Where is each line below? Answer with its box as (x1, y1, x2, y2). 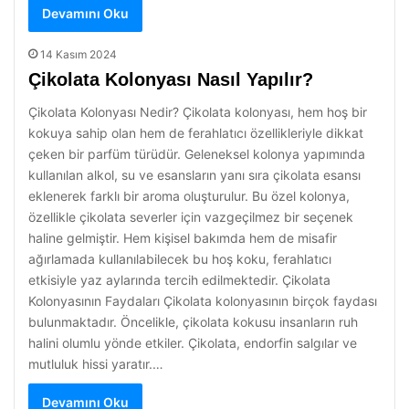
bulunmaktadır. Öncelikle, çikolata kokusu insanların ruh (28, 314, 358, 330)
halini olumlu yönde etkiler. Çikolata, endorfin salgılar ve (28, 335, 357, 351)
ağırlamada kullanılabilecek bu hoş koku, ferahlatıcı (28, 251, 331, 267)
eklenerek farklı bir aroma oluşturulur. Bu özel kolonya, (28, 188, 350, 204)
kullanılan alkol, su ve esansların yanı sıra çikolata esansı (28, 167, 361, 183)
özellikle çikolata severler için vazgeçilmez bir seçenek (28, 209, 353, 225)
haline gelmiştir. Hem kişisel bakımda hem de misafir (28, 230, 337, 246)
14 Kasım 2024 (40, 47, 117, 61)
